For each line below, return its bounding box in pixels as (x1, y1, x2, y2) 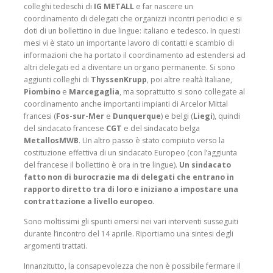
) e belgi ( (161, 110, 193, 121)
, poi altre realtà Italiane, (147, 74, 232, 85)
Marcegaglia (69, 86, 119, 97)
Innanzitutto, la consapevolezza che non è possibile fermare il (24, 260, 241, 271)
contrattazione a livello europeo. (24, 196, 155, 207)
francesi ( (24, 110, 56, 121)
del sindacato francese (24, 122, 106, 133)
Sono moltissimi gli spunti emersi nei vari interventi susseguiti (24, 216, 238, 227)
